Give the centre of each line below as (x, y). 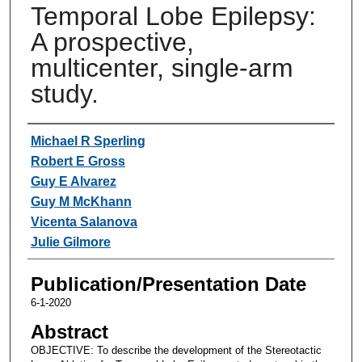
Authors (60, 139)
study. (64, 93)
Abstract (69, 331)
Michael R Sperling (88, 141)
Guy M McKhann (81, 201)
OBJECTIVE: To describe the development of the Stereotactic (176, 350)
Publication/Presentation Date (168, 284)
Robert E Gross (78, 161)
